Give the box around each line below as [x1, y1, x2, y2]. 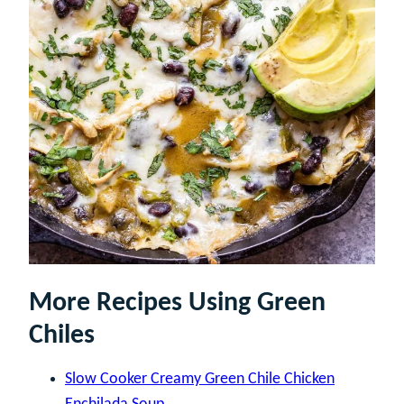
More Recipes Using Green [29, 289, 326, 317]
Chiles [29, 321, 95, 350]
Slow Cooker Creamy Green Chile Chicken [65, 370, 335, 388]
